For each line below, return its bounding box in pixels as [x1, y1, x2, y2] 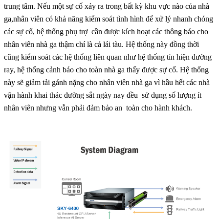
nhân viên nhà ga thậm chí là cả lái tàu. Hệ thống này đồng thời [4, 40, 199, 48]
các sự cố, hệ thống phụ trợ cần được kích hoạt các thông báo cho [4, 27, 208, 36]
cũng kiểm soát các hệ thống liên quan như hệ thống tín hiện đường [4, 52, 212, 61]
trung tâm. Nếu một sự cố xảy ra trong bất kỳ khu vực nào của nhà [4, 1, 209, 10]
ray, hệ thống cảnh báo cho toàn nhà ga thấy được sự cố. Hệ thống [4, 65, 209, 74]
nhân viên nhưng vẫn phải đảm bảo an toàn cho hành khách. [4, 103, 192, 112]
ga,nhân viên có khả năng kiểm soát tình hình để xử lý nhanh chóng [4, 14, 213, 23]
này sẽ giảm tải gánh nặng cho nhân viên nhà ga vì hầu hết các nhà [4, 78, 210, 87]
